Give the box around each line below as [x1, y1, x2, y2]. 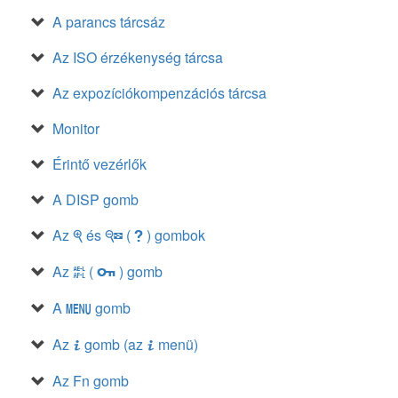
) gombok [143, 225, 205, 245]
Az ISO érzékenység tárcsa [52, 47, 223, 68]
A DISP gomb [52, 189, 139, 210]
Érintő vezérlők [52, 154, 147, 174]
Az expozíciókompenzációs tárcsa [52, 83, 267, 103]
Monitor [52, 118, 99, 139]
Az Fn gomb [52, 370, 129, 391]
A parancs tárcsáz [52, 12, 165, 32]
